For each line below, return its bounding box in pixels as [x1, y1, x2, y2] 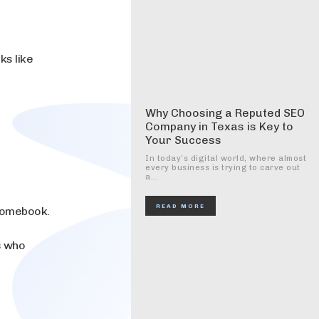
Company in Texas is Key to [145, 120, 293, 133]
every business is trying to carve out [145, 163, 300, 172]
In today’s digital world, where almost [145, 154, 306, 163]
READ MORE [156, 202, 205, 209]
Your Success [145, 133, 221, 147]
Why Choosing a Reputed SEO [145, 106, 305, 120]
